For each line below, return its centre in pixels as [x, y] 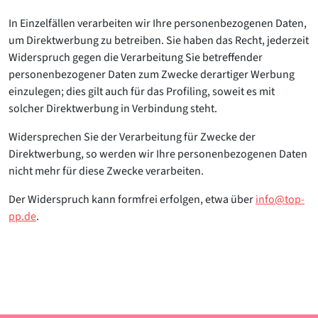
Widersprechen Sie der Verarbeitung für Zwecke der [132, 137]
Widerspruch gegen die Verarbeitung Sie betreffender [136, 57]
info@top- [280, 199]
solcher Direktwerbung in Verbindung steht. [113, 109]
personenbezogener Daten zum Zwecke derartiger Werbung [152, 75]
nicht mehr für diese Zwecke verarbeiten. [106, 171]
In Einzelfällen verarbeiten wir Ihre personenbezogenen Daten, [158, 23]
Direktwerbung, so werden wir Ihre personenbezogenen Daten [158, 154]
